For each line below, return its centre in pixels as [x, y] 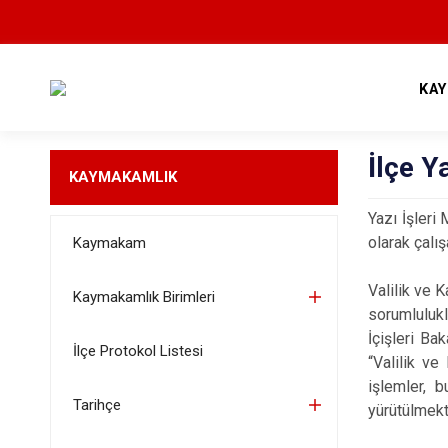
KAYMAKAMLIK [122, 177]
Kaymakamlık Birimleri [143, 297]
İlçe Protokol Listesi [137, 351]
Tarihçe [96, 405]
